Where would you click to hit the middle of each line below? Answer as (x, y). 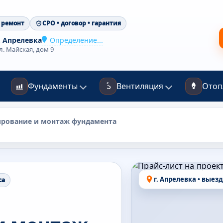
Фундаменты (53, 86)
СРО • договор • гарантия (82, 23)
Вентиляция (140, 86)
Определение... (76, 40)
